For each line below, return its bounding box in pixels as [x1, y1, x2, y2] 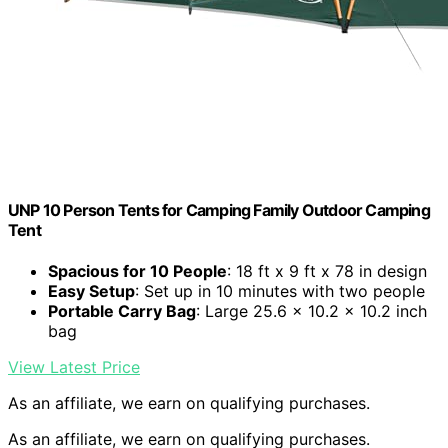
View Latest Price [8, 357, 140, 378]
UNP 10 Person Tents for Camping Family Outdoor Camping [8, 200, 430, 221]
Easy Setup [48, 281, 135, 302]
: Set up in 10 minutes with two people [135, 281, 425, 302]
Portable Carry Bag [48, 301, 196, 322]
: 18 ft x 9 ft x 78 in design [227, 261, 427, 282]
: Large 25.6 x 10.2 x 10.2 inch [196, 301, 427, 322]
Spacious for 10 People [48, 261, 227, 282]
